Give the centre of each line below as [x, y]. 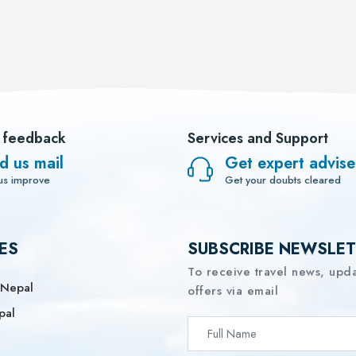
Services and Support [258, 138]
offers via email [233, 290]
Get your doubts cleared [283, 180]
